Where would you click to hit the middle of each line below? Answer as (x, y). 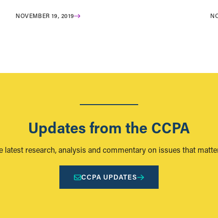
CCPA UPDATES (109, 177)
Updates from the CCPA (109, 127)
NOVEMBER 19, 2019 (45, 16)
